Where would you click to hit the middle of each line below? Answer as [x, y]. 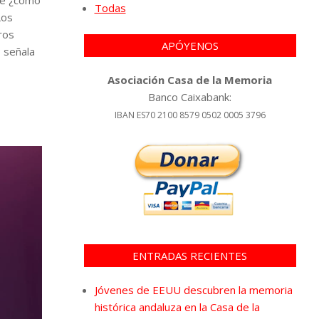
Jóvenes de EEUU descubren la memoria [193, 289]
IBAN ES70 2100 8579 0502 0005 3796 [190, 115]
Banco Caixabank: [190, 96]
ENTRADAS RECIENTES [190, 255]
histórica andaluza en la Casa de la [177, 307]
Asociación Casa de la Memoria [190, 79]
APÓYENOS [190, 45]
